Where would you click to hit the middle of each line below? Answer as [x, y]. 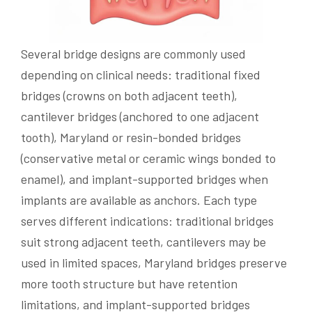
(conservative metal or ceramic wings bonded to [148, 158]
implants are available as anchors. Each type [139, 200]
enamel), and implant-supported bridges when [145, 179]
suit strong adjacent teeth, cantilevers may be [143, 241]
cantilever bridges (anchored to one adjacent [140, 116]
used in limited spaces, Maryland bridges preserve [154, 262]
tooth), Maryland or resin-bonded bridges [131, 137]
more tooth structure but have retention [129, 283]
